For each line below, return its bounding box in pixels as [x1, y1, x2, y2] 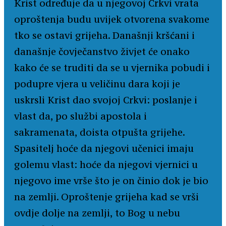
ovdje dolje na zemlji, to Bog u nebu [14, 207, 180, 219]
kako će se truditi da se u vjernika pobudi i [14, 62, 210, 74]
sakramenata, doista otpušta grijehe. [14, 126, 185, 139]
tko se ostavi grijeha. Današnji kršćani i [14, 29, 195, 42]
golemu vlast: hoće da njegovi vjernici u [14, 158, 198, 171]
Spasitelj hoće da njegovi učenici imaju [14, 142, 194, 155]
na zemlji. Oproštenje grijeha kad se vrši [14, 191, 199, 203]
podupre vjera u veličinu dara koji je [14, 78, 180, 90]
